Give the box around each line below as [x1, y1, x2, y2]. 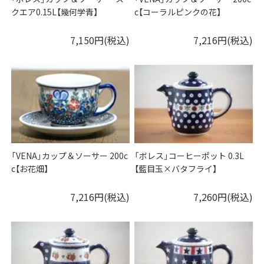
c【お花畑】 [11, 162, 49, 174]
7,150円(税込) [70, 32, 130, 47]
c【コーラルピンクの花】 [134, 5, 222, 18]
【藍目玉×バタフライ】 [134, 162, 217, 174]
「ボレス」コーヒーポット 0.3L [134, 149, 245, 161]
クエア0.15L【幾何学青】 [11, 5, 98, 18]
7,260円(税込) [193, 189, 253, 204]
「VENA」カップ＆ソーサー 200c [11, 149, 128, 161]
